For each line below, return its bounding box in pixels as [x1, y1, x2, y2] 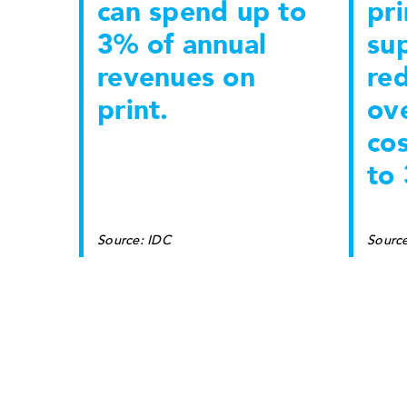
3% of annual [97, 25, 266, 64]
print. [97, 91, 169, 129]
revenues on [97, 58, 255, 96]
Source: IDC [97, 231, 171, 249]
